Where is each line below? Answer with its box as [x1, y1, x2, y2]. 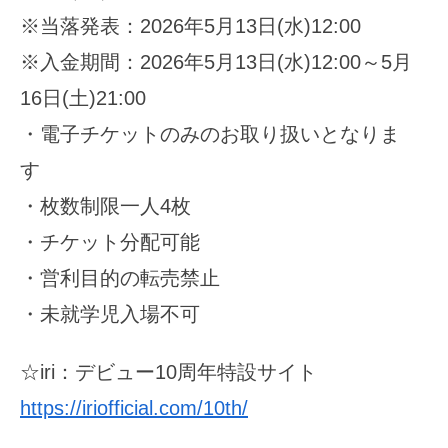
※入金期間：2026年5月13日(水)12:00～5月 [20, 50, 412, 73]
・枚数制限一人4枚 [20, 194, 191, 217]
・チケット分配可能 [20, 230, 200, 253]
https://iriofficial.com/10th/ [20, 396, 248, 419]
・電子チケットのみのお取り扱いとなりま [20, 122, 400, 145]
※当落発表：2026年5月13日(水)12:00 [20, 14, 361, 37]
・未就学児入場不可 [20, 302, 200, 325]
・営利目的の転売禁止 [20, 266, 220, 289]
